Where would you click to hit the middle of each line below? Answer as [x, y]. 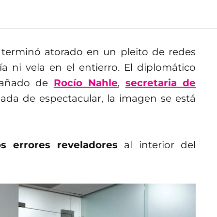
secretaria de [161, 83]
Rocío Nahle [86, 83]
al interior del [157, 145]
